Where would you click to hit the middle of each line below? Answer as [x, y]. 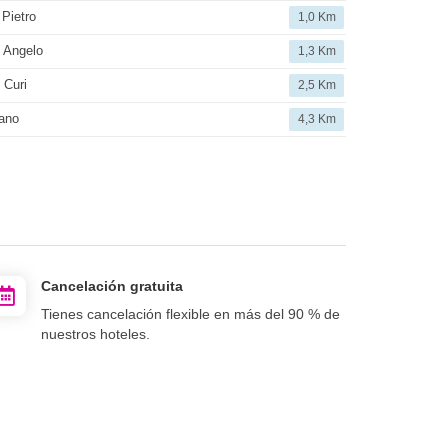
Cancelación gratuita [112, 285]
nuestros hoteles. [95, 333]
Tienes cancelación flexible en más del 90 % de [190, 313]
